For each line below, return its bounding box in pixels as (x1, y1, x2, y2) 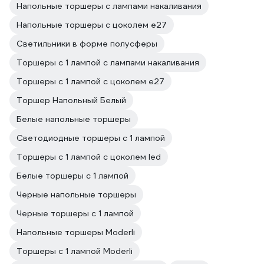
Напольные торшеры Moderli (16, 227, 135, 237)
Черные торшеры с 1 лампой (16, 208, 134, 219)
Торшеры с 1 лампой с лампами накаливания (16, 57, 199, 68)
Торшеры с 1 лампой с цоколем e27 (16, 76, 164, 87)
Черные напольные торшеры (16, 189, 136, 200)
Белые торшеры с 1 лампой (16, 170, 128, 181)
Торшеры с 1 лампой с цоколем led (16, 151, 161, 162)
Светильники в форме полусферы (16, 38, 157, 49)
